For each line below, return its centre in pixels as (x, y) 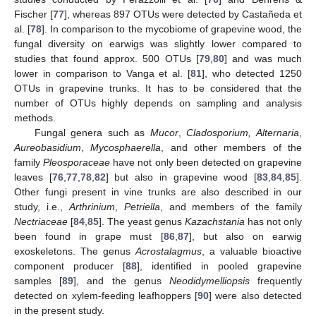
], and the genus (121, 281)
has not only (273, 222)
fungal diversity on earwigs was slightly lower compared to (158, 44)
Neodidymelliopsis (209, 281)
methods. (35, 118)
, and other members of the (232, 148)
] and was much (263, 59)
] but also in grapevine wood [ (181, 177)
